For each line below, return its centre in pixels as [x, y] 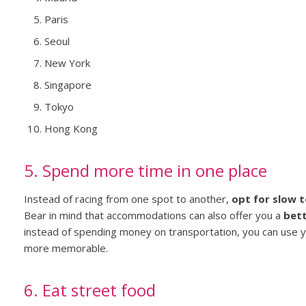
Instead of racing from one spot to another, [127, 199]
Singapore [68, 85]
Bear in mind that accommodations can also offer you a [153, 215]
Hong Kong [71, 129]
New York [67, 63]
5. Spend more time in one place [145, 171]
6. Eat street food [89, 290]
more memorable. [66, 248]
